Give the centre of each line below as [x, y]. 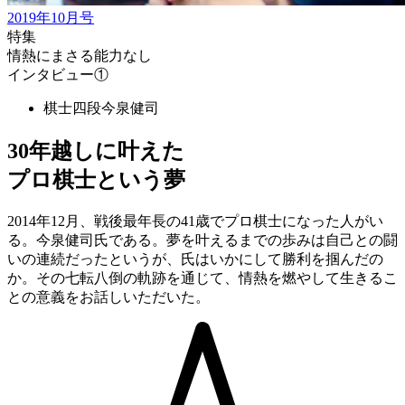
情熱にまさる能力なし [80, 56]
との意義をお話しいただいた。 [108, 297]
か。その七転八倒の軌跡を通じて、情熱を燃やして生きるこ [202, 278]
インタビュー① [58, 75]
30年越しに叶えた [96, 151]
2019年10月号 [51, 18]
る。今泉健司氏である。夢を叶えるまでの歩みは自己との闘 [202, 240]
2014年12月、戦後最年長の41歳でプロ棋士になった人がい [195, 221]
